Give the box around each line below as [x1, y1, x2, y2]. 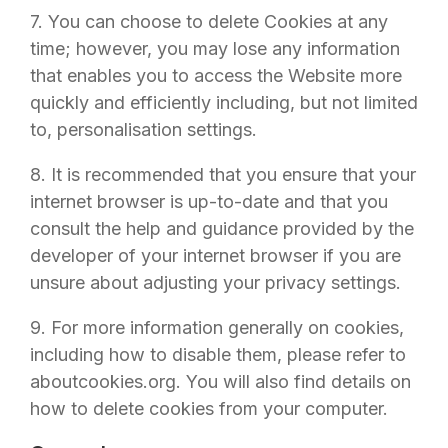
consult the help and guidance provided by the [30, 218, 414, 239]
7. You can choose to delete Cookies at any [30, 11, 388, 32]
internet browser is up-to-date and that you [30, 191, 388, 212]
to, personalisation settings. [30, 119, 257, 140]
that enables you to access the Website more [30, 65, 402, 86]
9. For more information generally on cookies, [30, 317, 404, 338]
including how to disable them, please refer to [30, 344, 406, 365]
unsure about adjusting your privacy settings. [30, 272, 401, 293]
